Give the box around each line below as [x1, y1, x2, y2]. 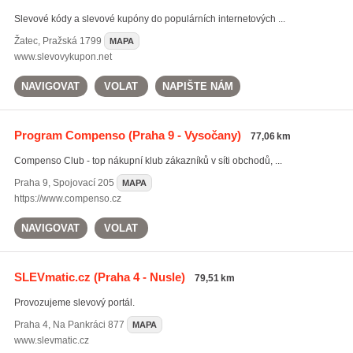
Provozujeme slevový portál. [13, 297, 135, 308]
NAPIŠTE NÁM [162, 80, 233, 92]
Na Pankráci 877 [52, 319, 124, 330]
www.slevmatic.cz [13, 335, 89, 346]
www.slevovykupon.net [13, 51, 112, 62]
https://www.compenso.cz [13, 193, 121, 204]
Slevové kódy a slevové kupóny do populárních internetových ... [13, 13, 285, 24]
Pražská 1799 [42, 35, 102, 46]
